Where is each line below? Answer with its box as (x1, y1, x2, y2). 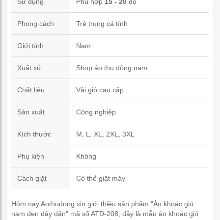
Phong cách (17, 20, 54, 27)
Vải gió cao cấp (76, 86, 124, 94)
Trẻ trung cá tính (76, 20, 128, 27)
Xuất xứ (17, 64, 41, 72)
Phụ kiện (17, 152, 44, 160)
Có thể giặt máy (76, 174, 125, 182)
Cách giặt (17, 174, 47, 182)
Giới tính (17, 42, 44, 50)
